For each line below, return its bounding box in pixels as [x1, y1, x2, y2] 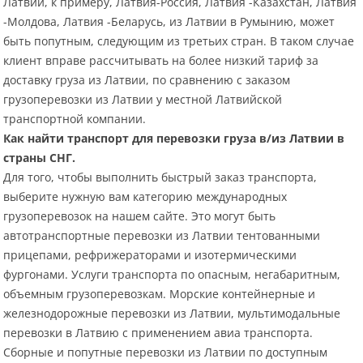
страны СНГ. [3, 150, 76, 166]
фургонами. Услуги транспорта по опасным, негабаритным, [3, 267, 341, 283]
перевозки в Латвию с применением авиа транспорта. [3, 325, 314, 341]
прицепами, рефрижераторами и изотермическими [3, 247, 297, 263]
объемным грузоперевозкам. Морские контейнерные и [3, 286, 316, 302]
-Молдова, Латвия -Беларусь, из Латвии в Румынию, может [3, 14, 335, 30]
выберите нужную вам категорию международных [3, 189, 288, 205]
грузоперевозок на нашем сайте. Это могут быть [3, 208, 276, 224]
